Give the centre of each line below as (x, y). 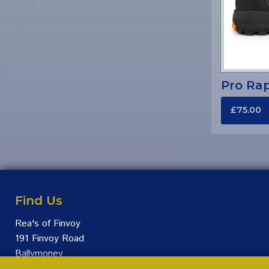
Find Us (39, 201)
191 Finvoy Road (50, 239)
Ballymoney (39, 254)
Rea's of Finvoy (48, 224)
